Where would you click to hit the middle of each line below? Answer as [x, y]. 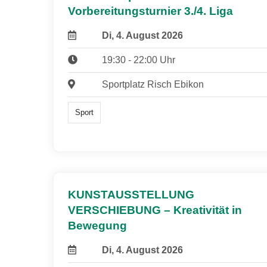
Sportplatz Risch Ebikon [153, 84]
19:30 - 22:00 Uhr [138, 60]
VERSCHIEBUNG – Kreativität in [155, 210]
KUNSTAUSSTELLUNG [131, 195]
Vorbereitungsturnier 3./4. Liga [150, 11]
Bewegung [97, 226]
